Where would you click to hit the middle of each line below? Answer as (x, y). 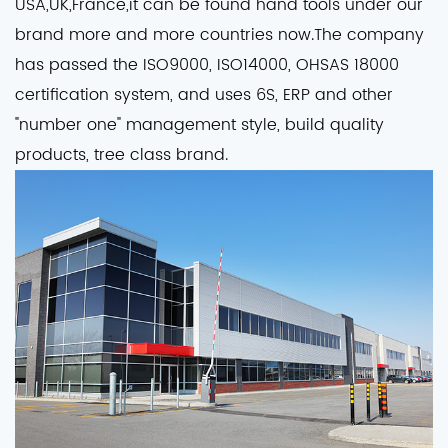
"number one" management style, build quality (199, 125)
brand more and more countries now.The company (219, 35)
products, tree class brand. (121, 155)
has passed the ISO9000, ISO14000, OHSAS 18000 (207, 65)
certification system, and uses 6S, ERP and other (204, 95)
